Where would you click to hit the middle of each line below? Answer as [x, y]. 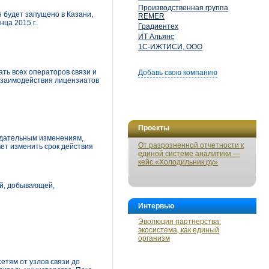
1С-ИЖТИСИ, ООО [170, 47]
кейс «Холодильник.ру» [178, 162]
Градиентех [158, 26]
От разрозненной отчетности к [191, 145]
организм [154, 238]
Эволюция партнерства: [180, 222]
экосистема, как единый [179, 230]
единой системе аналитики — [189, 154]
